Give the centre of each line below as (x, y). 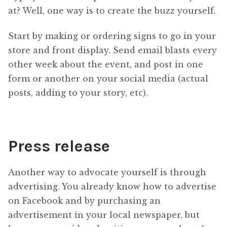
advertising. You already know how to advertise (112, 186)
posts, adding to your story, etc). (78, 93)
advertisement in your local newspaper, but (104, 215)
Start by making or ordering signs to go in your (112, 36)
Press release (59, 146)
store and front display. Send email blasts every (112, 50)
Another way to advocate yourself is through (107, 172)
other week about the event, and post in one (106, 65)
